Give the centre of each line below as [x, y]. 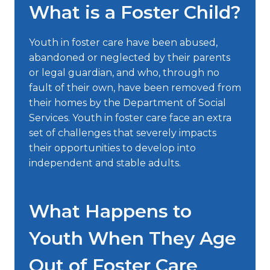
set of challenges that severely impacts [123, 133]
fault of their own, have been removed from [135, 87]
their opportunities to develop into [112, 148]
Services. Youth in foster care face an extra [130, 118]
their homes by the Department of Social [127, 102]
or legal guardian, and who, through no [124, 72]
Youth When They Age [133, 238]
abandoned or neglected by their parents [130, 57]
